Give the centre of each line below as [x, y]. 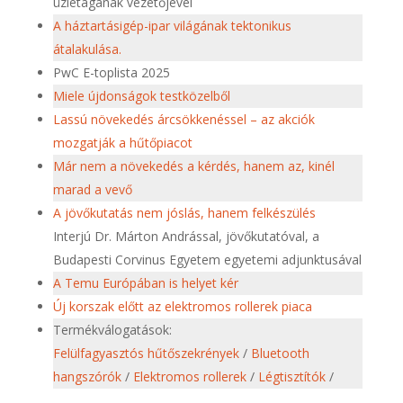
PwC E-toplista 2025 [111, 72]
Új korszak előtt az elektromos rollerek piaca [182, 306]
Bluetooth [280, 353]
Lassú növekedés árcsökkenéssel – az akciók [184, 119]
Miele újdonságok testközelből [141, 96]
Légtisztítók [291, 376]
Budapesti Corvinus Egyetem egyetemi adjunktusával [207, 260]
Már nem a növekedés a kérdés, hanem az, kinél [193, 166]
